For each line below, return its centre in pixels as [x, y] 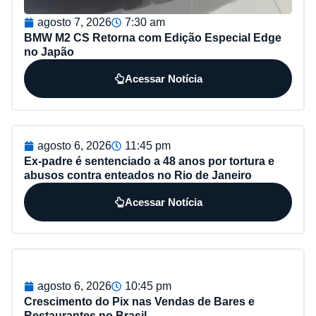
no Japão [49, 52]
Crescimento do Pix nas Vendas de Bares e [139, 302]
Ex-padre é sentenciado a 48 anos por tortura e [149, 162]
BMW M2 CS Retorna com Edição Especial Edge [153, 38]
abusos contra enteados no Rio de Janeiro [138, 176]
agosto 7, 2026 [74, 23]
